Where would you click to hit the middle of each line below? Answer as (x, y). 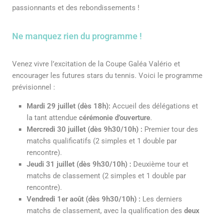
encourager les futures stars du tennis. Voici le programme (107, 75)
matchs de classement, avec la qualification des (105, 210)
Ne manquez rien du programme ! (77, 36)
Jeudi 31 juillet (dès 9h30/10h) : (79, 164)
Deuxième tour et (160, 164)
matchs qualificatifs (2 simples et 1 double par (102, 141)
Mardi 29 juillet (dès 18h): (69, 106)
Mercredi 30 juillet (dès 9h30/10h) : (85, 129)
